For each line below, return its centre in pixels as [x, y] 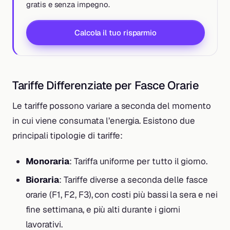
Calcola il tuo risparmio [116, 32]
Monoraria [47, 161]
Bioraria [42, 180]
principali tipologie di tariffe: [68, 136]
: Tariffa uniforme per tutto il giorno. [139, 161]
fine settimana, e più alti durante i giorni [103, 210]
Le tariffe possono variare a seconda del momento [112, 106]
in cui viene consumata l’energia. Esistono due [104, 121]
